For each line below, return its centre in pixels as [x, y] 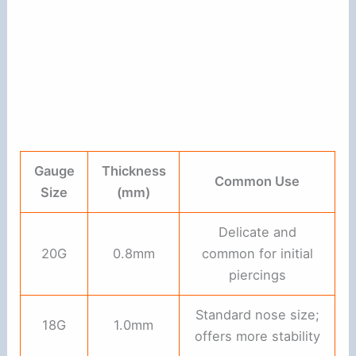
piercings [257, 275]
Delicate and [257, 232]
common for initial [257, 253]
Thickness [133, 170]
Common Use [257, 181]
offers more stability [257, 336]
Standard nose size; [257, 314]
